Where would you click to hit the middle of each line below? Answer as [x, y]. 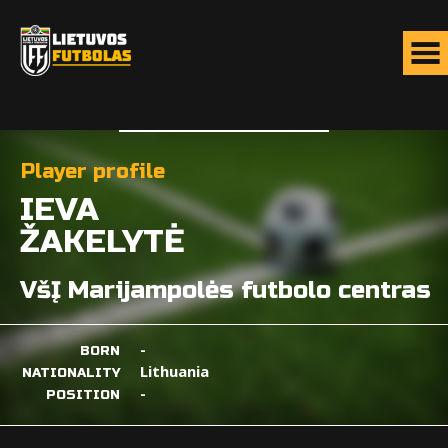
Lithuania [174, 370]
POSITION [83, 394]
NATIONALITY [71, 372]
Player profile [93, 171]
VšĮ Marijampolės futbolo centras [225, 290]
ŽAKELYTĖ [102, 241]
